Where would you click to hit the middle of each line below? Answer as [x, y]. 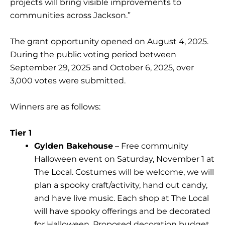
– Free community [151, 146]
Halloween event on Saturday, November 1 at [124, 159]
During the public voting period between [93, 55]
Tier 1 [21, 133]
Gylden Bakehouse [74, 146]
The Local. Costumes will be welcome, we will [124, 172]
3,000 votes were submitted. [68, 81]
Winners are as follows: [55, 107]
